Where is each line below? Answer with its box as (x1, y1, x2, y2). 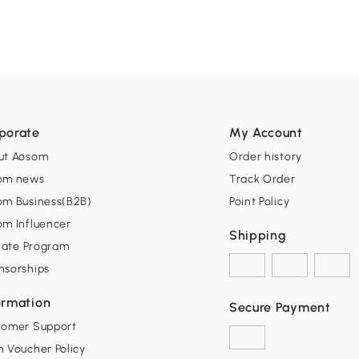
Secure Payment (228, 299, 331, 315)
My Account (228, 124, 303, 140)
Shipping (228, 227, 287, 243)
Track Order (228, 171, 296, 186)
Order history (228, 149, 302, 163)
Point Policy (228, 194, 290, 208)
